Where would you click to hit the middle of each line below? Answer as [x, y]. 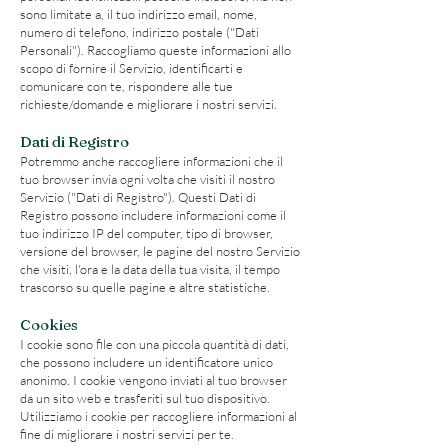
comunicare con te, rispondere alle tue [126, 86]
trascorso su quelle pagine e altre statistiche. [145, 287]
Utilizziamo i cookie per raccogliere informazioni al [158, 416]
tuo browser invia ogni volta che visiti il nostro [147, 179]
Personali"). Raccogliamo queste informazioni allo [155, 50]
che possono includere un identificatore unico [146, 362]
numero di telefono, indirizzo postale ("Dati [139, 32]
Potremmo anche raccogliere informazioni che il [151, 161]
